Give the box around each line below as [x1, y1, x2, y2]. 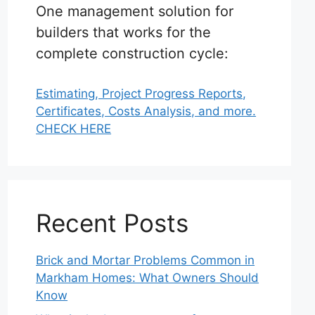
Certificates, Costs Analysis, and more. [36, 104, 257, 119]
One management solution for [36, 3, 234, 20]
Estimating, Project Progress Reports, [36, 86, 247, 101]
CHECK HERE [36, 122, 112, 136]
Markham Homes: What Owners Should [36, 271, 259, 285]
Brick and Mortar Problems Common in [36, 253, 255, 268]
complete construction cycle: [36, 45, 229, 63]
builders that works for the [36, 24, 212, 41]
